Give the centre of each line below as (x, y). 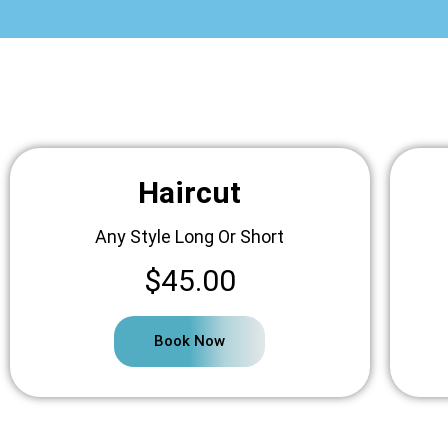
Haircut (190, 193)
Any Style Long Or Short (190, 237)
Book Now (190, 341)
